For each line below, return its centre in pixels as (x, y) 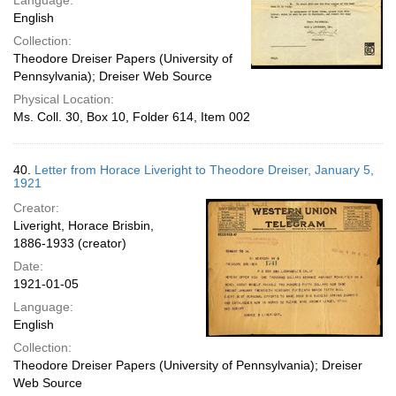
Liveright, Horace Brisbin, (84, 225)
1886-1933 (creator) (70, 243)
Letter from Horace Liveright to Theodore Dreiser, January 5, (204, 170)
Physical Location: (64, 99)
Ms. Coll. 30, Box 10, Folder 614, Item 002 (132, 117)
